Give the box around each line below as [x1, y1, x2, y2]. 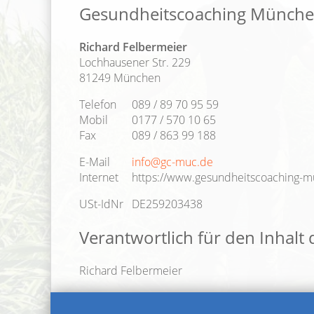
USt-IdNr [79, 196, 123, 212]
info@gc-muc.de [132, 153, 213, 170]
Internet [79, 169, 118, 185]
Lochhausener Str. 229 [79, 54, 191, 70]
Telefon [79, 96, 116, 112]
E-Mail [79, 153, 110, 170]
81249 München [79, 69, 161, 86]
